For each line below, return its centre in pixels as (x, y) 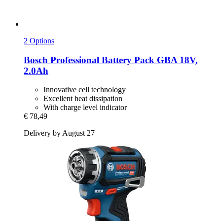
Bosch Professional (61, 60)
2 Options (39, 41)
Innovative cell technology (85, 90)
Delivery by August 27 (59, 133)
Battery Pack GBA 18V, (148, 60)
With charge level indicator (85, 108)
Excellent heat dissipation (83, 99)
